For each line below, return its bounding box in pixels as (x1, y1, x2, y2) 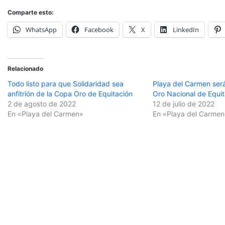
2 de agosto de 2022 (8, 99, 76, 108)
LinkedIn (173, 25, 199, 35)
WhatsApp (26, 25, 57, 35)
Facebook (84, 25, 114, 35)
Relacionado (8, 65, 43, 73)
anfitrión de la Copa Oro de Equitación (8, 89, 133, 98)
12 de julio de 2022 (153, 99, 215, 108)
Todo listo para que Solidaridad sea (8, 79, 124, 88)
